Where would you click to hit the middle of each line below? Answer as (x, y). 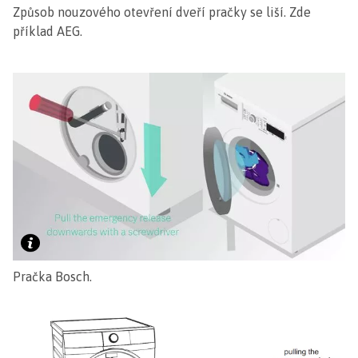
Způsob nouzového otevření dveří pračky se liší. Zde (162, 12)
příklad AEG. (48, 32)
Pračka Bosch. (52, 276)
